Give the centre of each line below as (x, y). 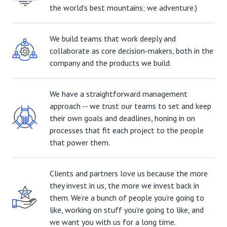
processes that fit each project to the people (127, 130)
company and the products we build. (110, 63)
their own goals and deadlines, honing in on (122, 118)
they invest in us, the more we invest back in (124, 185)
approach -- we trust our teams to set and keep (130, 106)
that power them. (80, 142)
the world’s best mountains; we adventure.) (123, 8)
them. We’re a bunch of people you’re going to (127, 198)
